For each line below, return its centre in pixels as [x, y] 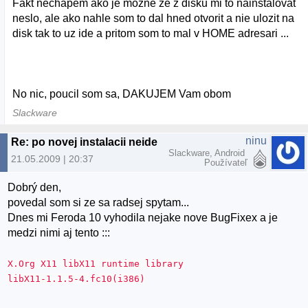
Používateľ [226, 162]
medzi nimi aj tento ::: [59, 232]
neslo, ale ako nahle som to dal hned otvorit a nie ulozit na [154, 18]
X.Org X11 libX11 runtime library [96, 263]
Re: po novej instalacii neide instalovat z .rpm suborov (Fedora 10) [175, 142]
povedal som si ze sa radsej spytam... [99, 202]
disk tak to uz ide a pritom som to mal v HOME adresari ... [151, 33]
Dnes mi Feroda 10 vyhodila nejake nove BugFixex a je [143, 217]
